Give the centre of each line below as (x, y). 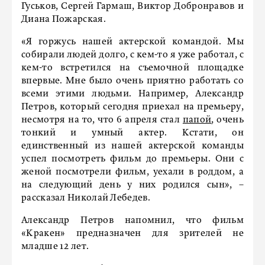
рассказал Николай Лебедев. (86, 198)
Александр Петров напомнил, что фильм (132, 221)
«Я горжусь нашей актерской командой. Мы (132, 42)
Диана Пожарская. (64, 20)
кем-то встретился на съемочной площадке (132, 68)
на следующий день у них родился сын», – (132, 185)
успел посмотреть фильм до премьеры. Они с (132, 159)
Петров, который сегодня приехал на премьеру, (132, 107)
